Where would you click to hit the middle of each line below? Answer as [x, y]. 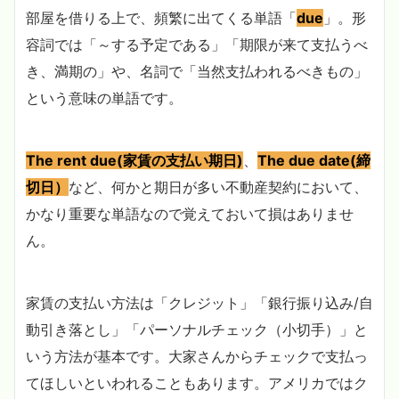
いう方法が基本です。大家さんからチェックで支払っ [197, 357]
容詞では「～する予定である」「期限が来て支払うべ [197, 45]
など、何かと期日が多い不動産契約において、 [218, 187]
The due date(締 [314, 161]
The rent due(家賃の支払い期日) [134, 161]
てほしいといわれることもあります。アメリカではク [197, 383]
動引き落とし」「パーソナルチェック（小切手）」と [197, 330]
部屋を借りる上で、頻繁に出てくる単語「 [161, 18]
